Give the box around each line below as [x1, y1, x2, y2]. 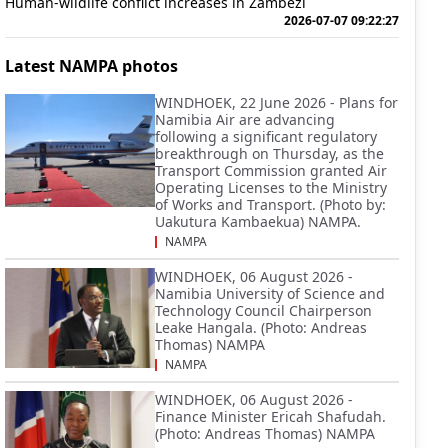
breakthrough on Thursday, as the [155, 144, 384, 163]
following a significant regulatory [155, 127, 377, 146]
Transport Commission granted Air [155, 161, 387, 180]
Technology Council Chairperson [155, 301, 372, 320]
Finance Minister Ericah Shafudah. [155, 407, 386, 426]
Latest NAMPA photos [5, 55, 178, 77]
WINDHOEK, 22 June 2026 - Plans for [155, 93, 398, 112]
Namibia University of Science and [155, 284, 385, 303]
